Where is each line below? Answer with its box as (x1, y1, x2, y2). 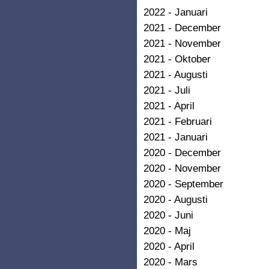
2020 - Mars (144, 255, 198, 268)
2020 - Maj (144, 224, 191, 237)
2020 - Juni (144, 208, 193, 221)
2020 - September (144, 177, 223, 190)
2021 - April (144, 99, 195, 112)
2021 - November (144, 37, 221, 49)
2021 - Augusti (144, 68, 208, 80)
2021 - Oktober (144, 52, 211, 65)
